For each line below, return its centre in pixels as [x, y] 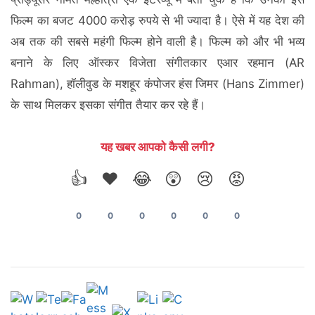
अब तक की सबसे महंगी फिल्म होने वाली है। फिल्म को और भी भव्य [157, 41]
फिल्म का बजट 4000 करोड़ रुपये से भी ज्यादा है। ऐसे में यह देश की [157, 20]
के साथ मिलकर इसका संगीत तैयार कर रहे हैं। [108, 104]
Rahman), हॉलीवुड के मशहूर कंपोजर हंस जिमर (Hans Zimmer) [157, 83]
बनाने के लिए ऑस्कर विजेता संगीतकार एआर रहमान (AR [157, 62]
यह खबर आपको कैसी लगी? [157, 147]
